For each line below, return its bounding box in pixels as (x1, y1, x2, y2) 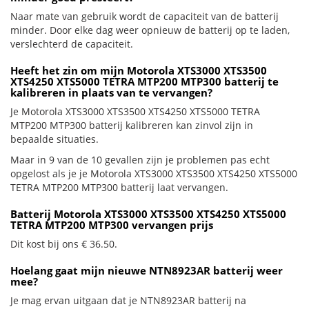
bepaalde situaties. (10, 132, 99, 146)
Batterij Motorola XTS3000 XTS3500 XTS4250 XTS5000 (10, 207, 286, 221)
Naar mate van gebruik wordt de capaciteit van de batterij (10, 10, 279, 23)
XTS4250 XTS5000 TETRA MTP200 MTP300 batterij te (10, 74, 279, 88)
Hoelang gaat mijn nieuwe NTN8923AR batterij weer (10, 263, 283, 277)
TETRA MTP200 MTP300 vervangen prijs (10, 218, 213, 232)
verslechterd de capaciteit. (10, 37, 133, 50)
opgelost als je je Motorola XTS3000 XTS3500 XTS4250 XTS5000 (10, 167, 297, 180)
